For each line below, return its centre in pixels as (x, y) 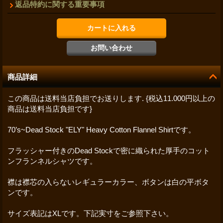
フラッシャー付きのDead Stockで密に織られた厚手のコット (109, 150)
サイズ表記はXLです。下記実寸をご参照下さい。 (90, 213)
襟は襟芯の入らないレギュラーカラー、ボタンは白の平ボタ (108, 182)
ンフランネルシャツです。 (52, 161)
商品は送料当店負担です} (50, 109)
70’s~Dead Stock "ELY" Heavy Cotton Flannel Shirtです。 (102, 129)
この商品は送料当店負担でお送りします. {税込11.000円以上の (111, 98)
